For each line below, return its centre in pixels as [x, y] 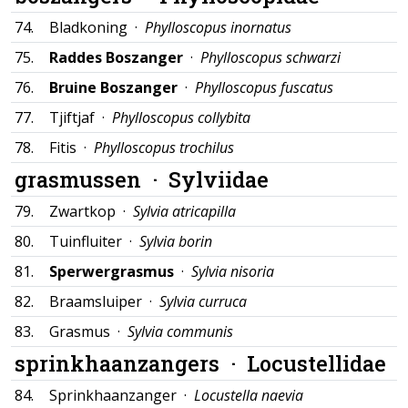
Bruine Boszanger [113, 87]
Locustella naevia [249, 395]
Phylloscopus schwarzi [270, 57]
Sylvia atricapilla [184, 211]
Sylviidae [219, 179]
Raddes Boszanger [116, 57]
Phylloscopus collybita [181, 117]
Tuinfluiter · [94, 241]
